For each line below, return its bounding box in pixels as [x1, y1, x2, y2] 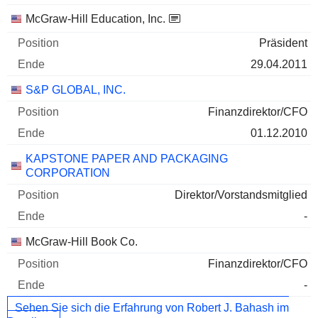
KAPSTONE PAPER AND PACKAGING [26, 153, 228, 165]
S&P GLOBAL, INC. [26, 84, 126, 97]
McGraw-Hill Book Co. [26, 236, 138, 248]
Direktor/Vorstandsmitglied [175, 189, 307, 202]
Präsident [259, 37, 307, 50]
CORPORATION [26, 167, 110, 180]
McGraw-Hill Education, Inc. [26, 13, 165, 26]
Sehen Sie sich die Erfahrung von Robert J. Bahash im [15, 301, 289, 314]
